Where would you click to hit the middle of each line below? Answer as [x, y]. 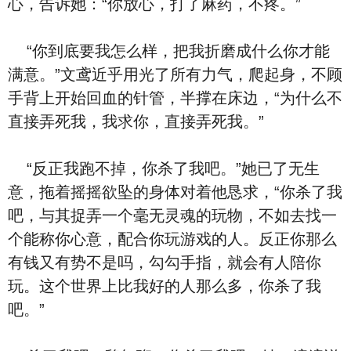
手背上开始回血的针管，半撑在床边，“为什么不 [175, 98]
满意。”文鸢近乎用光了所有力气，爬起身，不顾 [175, 74]
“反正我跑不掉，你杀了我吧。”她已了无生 [164, 168]
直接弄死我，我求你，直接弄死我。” [136, 121]
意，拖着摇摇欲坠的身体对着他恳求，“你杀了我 [175, 192]
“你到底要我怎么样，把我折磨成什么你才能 [169, 51]
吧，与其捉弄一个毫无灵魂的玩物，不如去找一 [172, 215]
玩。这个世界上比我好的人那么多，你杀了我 [165, 286]
